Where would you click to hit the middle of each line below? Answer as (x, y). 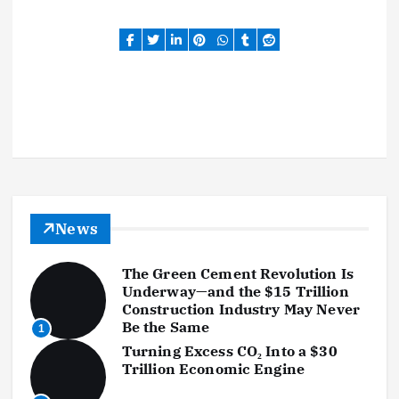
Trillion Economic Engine (213, 369)
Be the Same (166, 327)
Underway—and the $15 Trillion (235, 292)
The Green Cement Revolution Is (237, 274)
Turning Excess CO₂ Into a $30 (229, 351)
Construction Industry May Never (241, 309)
